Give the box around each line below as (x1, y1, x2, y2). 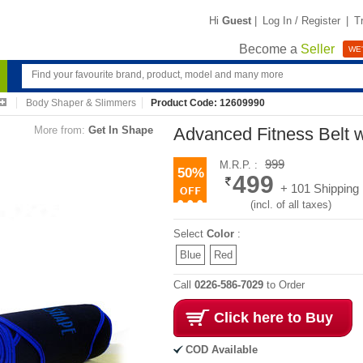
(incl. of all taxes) (250, 199, 331, 211)
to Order (263, 279, 305, 291)
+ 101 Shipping (280, 181, 359, 195)
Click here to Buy (214, 310, 333, 326)
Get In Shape (88, 124, 153, 136)
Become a (239, 42, 301, 57)
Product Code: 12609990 (151, 97, 266, 109)
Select (173, 228, 207, 240)
